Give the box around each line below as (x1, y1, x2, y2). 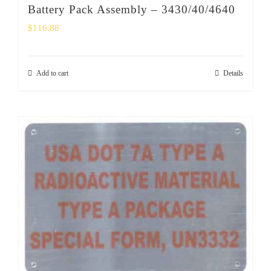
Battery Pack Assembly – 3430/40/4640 (28, 2, 235, 16)
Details (223, 68, 243, 77)
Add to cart (36, 68, 68, 77)
